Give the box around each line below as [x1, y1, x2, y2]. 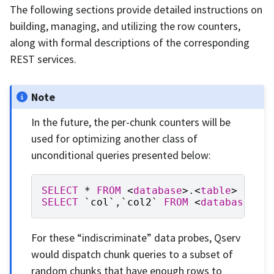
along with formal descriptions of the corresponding [10, 35, 250, 50]
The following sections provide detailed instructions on [10, 2, 262, 17]
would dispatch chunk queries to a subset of [31, 246, 234, 261]
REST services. [10, 52, 76, 67]
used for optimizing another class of [31, 131, 198, 146]
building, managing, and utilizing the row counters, [10, 19, 240, 34]
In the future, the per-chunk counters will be [31, 114, 231, 129]
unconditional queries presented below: [31, 147, 212, 162]
